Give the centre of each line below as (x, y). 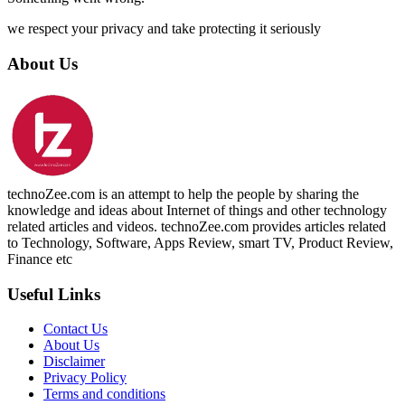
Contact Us (75, 329)
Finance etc (40, 259)
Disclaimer (74, 362)
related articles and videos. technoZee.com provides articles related (197, 227)
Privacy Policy (85, 378)
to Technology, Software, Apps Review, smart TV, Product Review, (200, 243)
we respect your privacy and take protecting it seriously (164, 29)
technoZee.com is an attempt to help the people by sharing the (183, 194)
